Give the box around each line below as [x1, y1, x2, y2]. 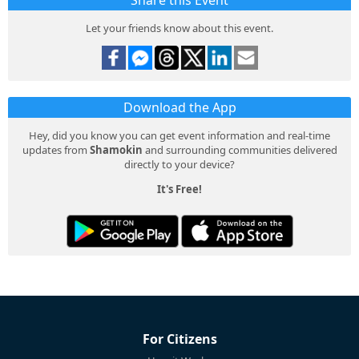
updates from [22, 143, 90, 158]
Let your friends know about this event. [86, 21, 273, 36]
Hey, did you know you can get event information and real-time [29, 128, 330, 143]
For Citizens [142, 330, 217, 349]
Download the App [123, 99, 236, 117]
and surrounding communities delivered [142, 143, 337, 158]
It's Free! [157, 182, 202, 197]
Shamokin [89, 143, 143, 158]
